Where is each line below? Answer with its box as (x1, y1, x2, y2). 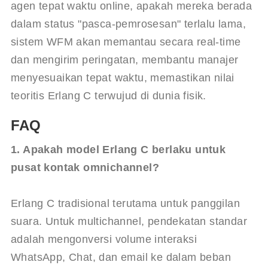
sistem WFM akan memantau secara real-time (10, 35, 244, 48)
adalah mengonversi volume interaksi (10, 233, 200, 245)
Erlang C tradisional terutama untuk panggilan (10, 197, 243, 209)
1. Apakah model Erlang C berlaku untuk (10, 143, 229, 156)
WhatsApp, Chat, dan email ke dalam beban (10, 251, 234, 263)
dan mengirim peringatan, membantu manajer (10, 53, 242, 66)
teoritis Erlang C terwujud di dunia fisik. (10, 89, 206, 102)
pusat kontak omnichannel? (10, 161, 159, 173)
